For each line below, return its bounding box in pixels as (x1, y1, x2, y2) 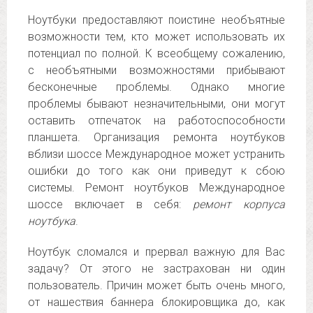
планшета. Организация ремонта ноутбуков (28, 131, 285, 144)
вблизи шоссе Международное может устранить (28, 147, 285, 161)
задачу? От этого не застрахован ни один (28, 262, 285, 275)
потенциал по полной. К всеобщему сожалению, (28, 47, 285, 60)
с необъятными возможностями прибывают (28, 64, 285, 77)
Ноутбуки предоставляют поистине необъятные (28, 13, 285, 27)
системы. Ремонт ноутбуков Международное (28, 181, 285, 194)
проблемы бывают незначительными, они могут (28, 97, 285, 110)
